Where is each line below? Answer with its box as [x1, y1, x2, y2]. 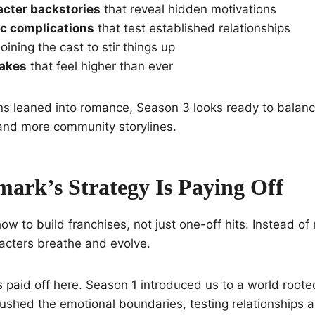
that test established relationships [94, 20, 290, 35]
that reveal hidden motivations [101, 1, 276, 16]
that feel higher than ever [27, 58, 173, 73]
